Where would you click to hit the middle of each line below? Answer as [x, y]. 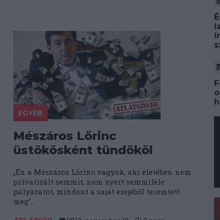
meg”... [25, 201]
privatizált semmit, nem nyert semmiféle [89, 182]
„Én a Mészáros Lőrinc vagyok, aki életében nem [102, 172]
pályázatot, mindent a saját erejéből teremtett [97, 192]
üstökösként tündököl [83, 150]
